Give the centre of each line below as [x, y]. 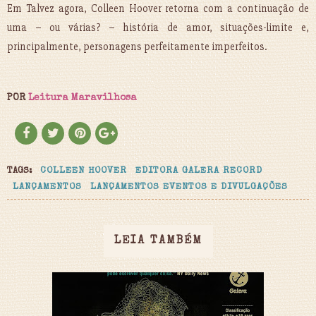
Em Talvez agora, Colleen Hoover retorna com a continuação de [158, 9]
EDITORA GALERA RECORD [199, 171]
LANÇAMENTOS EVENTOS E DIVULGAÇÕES [189, 188]
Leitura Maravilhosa [83, 98]
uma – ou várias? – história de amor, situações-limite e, [158, 28]
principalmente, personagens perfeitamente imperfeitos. [137, 47]
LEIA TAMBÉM [158, 242]
